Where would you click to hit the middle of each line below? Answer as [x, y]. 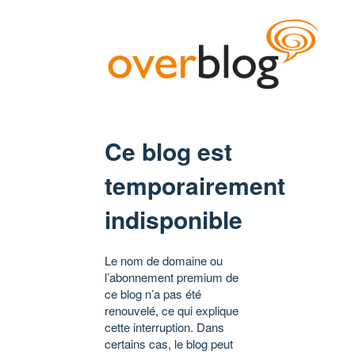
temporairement [195, 185]
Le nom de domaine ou [164, 261]
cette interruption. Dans [164, 327]
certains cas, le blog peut [169, 344]
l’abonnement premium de [172, 277]
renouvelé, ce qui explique [172, 311]
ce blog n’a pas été [153, 294]
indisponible [174, 219]
